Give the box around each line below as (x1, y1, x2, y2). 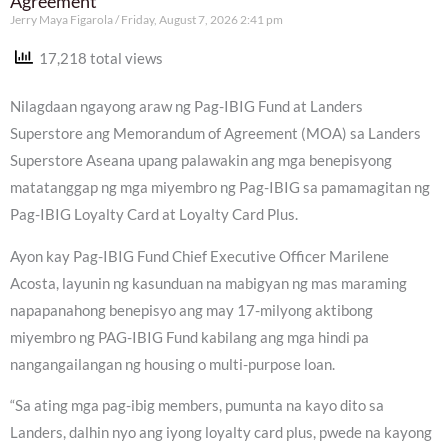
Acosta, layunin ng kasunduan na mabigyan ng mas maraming (10, 274, 407, 292)
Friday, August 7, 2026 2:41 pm (119, 11, 283, 27)
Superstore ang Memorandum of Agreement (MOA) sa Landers (10, 125, 421, 143)
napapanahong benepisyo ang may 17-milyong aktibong (10, 301, 373, 319)
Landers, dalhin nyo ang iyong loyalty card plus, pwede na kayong (10, 424, 432, 442)
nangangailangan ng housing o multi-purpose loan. (10, 355, 335, 373)
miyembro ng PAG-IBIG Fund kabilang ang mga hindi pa (10, 328, 369, 346)
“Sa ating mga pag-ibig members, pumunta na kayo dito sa (10, 397, 384, 415)
